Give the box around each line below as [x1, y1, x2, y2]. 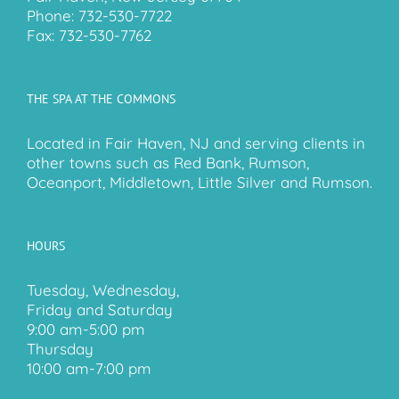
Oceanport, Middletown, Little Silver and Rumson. [27, 173, 372, 192]
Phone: [27, 6, 78, 26]
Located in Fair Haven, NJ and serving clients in [27, 134, 365, 153]
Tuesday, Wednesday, [27, 281, 179, 300]
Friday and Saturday [27, 300, 173, 320]
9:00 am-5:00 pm [27, 320, 145, 339]
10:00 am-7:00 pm [27, 359, 151, 379]
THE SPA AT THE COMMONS [27, 91, 175, 108]
